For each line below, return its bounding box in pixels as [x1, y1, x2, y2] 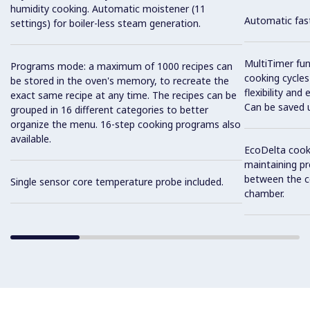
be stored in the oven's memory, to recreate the [10, 74, 229, 88]
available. [10, 132, 51, 146]
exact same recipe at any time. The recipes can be [10, 89, 237, 102]
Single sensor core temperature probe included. [10, 175, 224, 189]
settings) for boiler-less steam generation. [10, 17, 201, 30]
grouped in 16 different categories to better [10, 103, 208, 117]
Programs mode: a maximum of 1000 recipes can [10, 60, 232, 73]
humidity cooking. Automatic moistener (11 [10, 2, 206, 16]
